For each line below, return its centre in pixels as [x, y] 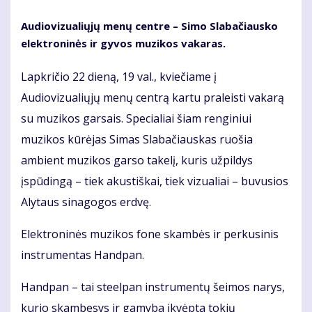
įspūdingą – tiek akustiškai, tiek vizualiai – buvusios [155, 181]
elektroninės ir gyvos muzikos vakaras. [123, 44]
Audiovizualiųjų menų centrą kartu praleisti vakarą [153, 98]
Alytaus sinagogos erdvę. [87, 202]
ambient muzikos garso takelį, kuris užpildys [137, 161]
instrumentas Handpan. [83, 255]
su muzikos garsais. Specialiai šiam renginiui [136, 119]
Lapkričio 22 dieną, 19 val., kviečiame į [119, 77]
